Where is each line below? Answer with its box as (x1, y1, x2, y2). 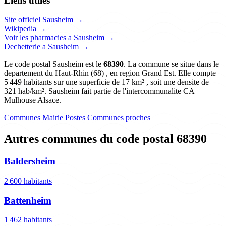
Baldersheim (4, 156, 55, 167)
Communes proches (87, 113, 150, 122)
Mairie (42, 113, 63, 122)
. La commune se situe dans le (124, 60, 219, 69)
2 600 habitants (4, 176, 52, 185)
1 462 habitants (4, 215, 52, 224)
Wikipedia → (4, 24, 46, 33)
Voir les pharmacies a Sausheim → (4, 33, 115, 42)
